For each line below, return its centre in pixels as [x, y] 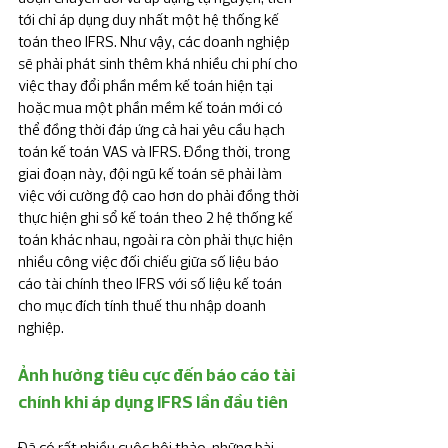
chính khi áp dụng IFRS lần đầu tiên [153, 402]
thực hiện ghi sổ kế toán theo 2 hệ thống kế [157, 218]
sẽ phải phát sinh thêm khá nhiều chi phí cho [159, 64]
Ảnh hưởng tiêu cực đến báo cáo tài [158, 375]
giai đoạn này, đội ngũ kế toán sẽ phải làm [151, 174]
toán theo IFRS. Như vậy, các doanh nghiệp [155, 42]
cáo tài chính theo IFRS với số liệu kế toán [151, 284]
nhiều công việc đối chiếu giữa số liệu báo [150, 262]
